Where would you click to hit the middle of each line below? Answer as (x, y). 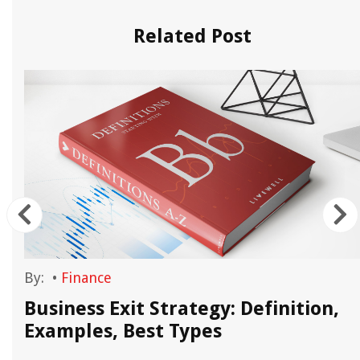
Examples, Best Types (123, 331)
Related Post (192, 36)
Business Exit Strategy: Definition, (182, 309)
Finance (86, 278)
